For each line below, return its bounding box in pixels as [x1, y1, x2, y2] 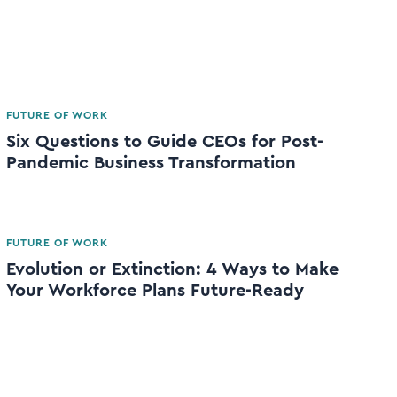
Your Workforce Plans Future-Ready [6, 281, 304, 300]
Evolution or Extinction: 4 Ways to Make [6, 260, 339, 278]
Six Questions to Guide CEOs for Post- [6, 132, 323, 151]
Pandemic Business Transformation [6, 153, 296, 172]
